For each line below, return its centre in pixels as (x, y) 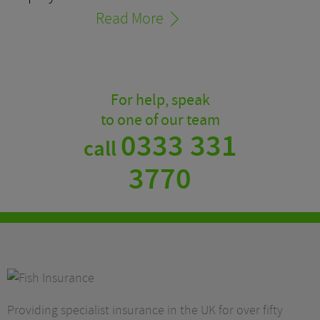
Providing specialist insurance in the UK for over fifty (145, 310)
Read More (129, 19)
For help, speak (160, 101)
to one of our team (160, 121)
